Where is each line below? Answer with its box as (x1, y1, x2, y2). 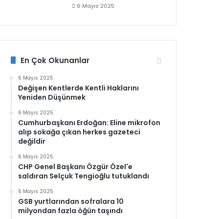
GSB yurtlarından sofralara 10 (18, 196, 124, 206)
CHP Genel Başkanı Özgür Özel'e (18, 161, 133, 172)
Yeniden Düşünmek (18, 92, 86, 102)
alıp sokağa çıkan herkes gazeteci (18, 127, 141, 137)
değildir (18, 136, 46, 146)
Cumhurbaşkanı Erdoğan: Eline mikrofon (18, 117, 161, 128)
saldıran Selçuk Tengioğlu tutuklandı (18, 171, 150, 181)
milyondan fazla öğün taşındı (18, 205, 123, 216)
